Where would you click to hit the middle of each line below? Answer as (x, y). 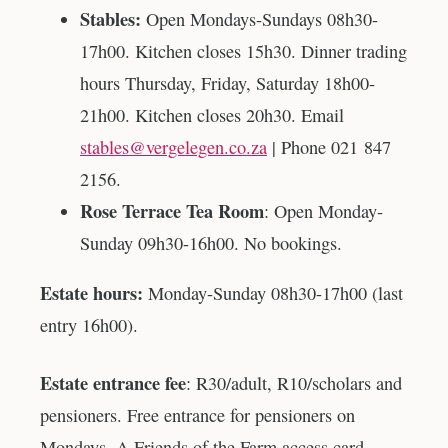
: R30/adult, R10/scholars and (294, 383)
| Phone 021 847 (329, 146)
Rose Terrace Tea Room (172, 210)
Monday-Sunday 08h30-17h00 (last (275, 293)
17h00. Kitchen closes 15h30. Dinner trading (243, 50)
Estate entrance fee (113, 382)
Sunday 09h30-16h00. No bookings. (211, 242)
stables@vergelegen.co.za (173, 146)
